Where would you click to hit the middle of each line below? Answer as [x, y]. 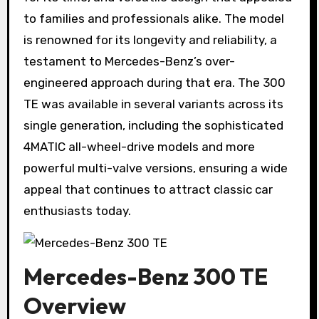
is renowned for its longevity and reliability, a [150, 40]
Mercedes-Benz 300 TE [145, 277]
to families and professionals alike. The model [153, 19]
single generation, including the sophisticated [153, 126]
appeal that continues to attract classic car [148, 190]
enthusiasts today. [77, 211]
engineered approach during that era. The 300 [154, 83]
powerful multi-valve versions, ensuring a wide [155, 168]
